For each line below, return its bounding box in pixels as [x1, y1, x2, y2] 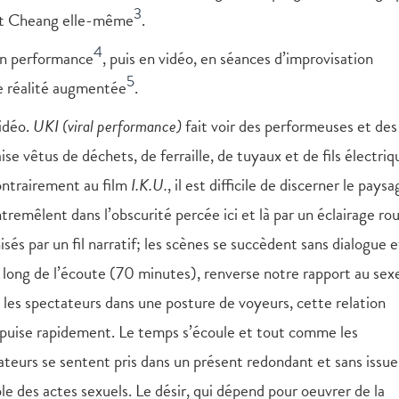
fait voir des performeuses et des [182, 112, 397, 139]
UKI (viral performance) [33, 112, 182, 139]
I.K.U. [131, 171, 167, 198]
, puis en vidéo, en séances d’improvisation [102, 45, 373, 71]
